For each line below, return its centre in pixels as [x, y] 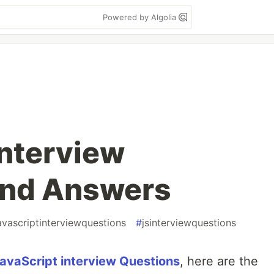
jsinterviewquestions [189, 223]
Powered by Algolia [141, 17]
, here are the [219, 261]
